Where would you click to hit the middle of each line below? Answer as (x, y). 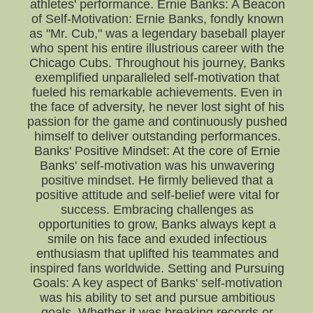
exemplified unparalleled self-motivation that (158, 78)
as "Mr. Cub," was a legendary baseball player (158, 34)
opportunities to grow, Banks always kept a (158, 224)
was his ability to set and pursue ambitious (157, 298)
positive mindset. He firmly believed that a (158, 180)
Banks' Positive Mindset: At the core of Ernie (158, 151)
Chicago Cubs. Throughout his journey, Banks (158, 63)
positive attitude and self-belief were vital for (157, 195)
